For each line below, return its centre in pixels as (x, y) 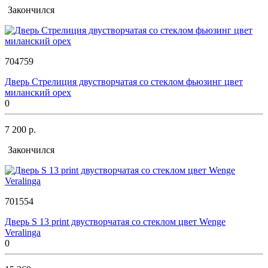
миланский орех (38, 92)
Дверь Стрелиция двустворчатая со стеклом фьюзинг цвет (124, 81)
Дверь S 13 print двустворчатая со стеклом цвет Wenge (115, 221)
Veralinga (23, 232)
